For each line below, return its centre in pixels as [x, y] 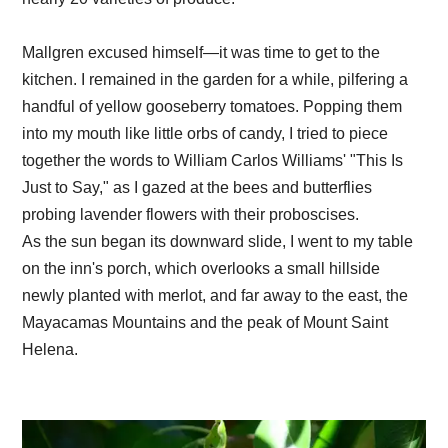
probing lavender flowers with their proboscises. [191, 214]
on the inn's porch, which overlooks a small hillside [201, 268]
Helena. [50, 349]
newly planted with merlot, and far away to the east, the [215, 295]
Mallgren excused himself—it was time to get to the [201, 52]
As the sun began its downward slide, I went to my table [218, 241]
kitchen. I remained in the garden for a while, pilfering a [215, 79]
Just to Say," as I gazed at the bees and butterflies [197, 187]
